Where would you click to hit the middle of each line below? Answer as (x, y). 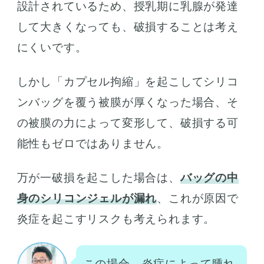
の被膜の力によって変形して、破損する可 (128, 123)
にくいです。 (52, 47)
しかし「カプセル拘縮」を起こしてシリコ (128, 81)
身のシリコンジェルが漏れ (87, 198)
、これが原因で (198, 198)
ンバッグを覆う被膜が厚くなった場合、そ (128, 102)
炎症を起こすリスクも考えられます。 (116, 219)
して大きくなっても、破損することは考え (128, 27)
